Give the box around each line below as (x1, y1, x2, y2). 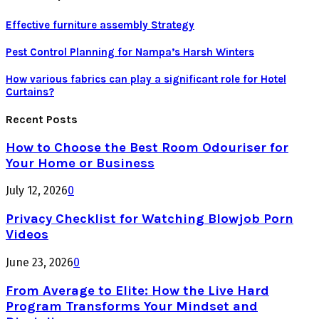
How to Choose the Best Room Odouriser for (6, 139, 288, 155)
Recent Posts (6, 112, 78, 126)
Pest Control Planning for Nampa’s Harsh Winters (6, 46, 254, 59)
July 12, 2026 (6, 184, 68, 198)
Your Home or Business (6, 155, 155, 171)
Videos (6, 226, 48, 243)
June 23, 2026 (6, 255, 73, 269)
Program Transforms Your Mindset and (6, 298, 258, 314)
